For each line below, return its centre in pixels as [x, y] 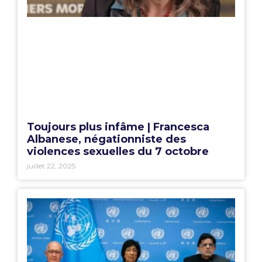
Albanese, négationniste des [106, 139]
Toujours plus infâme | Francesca [118, 127]
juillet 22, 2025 [51, 166]
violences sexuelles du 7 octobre [118, 152]
